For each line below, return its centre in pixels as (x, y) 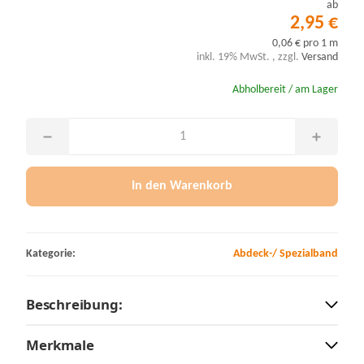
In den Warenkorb (182, 186)
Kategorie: (51, 253)
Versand (320, 58)
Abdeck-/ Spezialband (286, 253)
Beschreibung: (74, 304)
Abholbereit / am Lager (285, 90)
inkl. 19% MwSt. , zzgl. (249, 58)
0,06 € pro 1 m (305, 44)
